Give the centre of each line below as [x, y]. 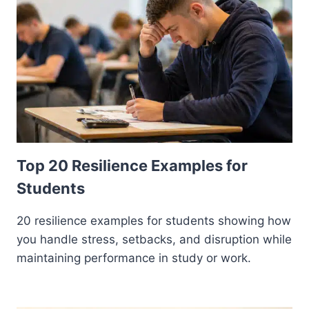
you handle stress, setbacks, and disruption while [154, 240]
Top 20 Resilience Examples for [132, 166]
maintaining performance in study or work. [134, 258]
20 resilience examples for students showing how [154, 221]
